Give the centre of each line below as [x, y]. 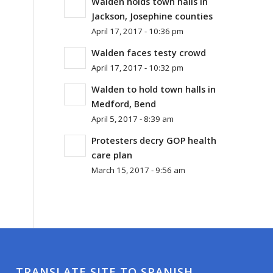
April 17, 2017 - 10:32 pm [138, 68]
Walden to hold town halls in [154, 89]
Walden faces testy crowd [149, 53]
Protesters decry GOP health [154, 140]
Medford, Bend [124, 104]
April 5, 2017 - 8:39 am [133, 119]
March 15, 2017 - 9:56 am [139, 170]
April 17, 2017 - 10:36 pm [138, 31]
